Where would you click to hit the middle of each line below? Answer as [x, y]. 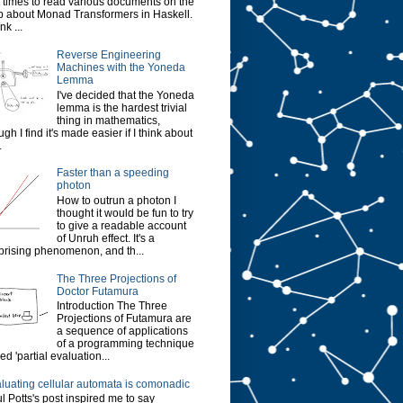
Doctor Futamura [97, 291]
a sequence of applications [122, 331]
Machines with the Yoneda [121, 68]
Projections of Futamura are [124, 318]
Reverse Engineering [108, 55]
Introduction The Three [112, 305]
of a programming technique [125, 343]
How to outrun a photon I [116, 200]
